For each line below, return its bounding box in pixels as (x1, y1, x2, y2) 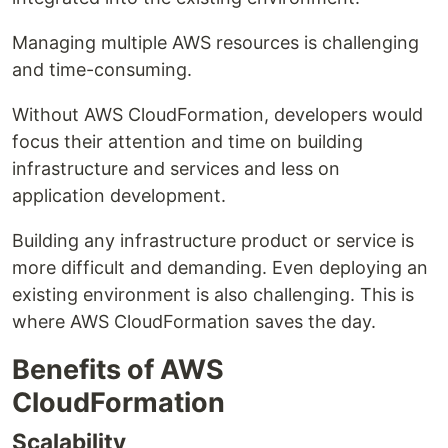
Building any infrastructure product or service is (12, 230, 414, 252)
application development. (12, 185, 226, 207)
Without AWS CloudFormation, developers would (12, 104, 423, 126)
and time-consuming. (12, 59, 192, 81)
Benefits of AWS (12, 353, 224, 387)
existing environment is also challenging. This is (12, 284, 414, 306)
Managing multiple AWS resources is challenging (12, 32, 419, 54)
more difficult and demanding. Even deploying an (12, 257, 428, 279)
